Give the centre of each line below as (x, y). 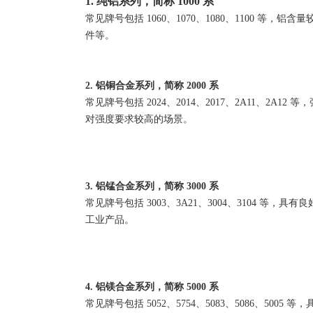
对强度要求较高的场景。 (139, 119)
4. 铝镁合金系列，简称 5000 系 (152, 286)
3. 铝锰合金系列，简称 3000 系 (152, 186)
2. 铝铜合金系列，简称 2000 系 (152, 85)
